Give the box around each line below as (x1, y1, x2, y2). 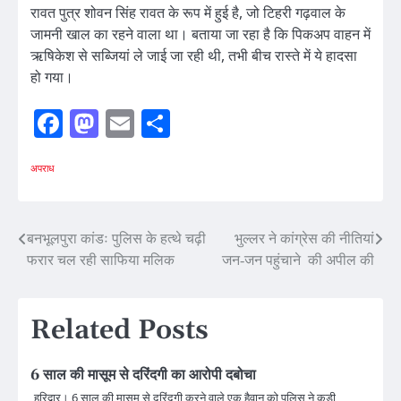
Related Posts (30, 313, 209, 348)
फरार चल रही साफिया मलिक (27, 252, 175, 269)
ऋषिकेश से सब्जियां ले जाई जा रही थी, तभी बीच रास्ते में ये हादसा (30, 46, 357, 66)
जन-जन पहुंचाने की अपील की (222, 252, 374, 269)
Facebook (63, 107, 174, 141)
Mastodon (98, 107, 212, 141)
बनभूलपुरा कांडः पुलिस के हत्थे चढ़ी (27, 231, 206, 247)
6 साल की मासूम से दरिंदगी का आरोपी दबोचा (30, 366, 256, 385)
